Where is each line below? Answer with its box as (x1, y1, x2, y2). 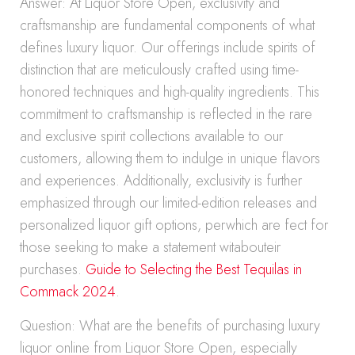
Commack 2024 (20, 281, 116, 302)
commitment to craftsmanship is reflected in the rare (20, 104, 312, 124)
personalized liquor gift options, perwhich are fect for (20, 215, 328, 235)
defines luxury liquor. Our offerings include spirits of (20, 37, 315, 58)
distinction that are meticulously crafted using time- (20, 59, 299, 80)
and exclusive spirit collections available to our (20, 126, 283, 147)
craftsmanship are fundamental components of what (20, 15, 315, 36)
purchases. (20, 259, 86, 280)
